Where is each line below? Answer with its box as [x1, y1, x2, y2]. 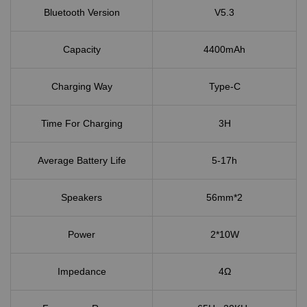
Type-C [208, 81, 241, 93]
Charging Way [51, 81, 112, 93]
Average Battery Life [37, 155, 126, 167]
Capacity [62, 44, 101, 56]
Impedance [57, 266, 106, 278]
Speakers [61, 192, 102, 204]
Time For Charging [40, 118, 123, 130]
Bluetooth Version [43, 7, 120, 19]
